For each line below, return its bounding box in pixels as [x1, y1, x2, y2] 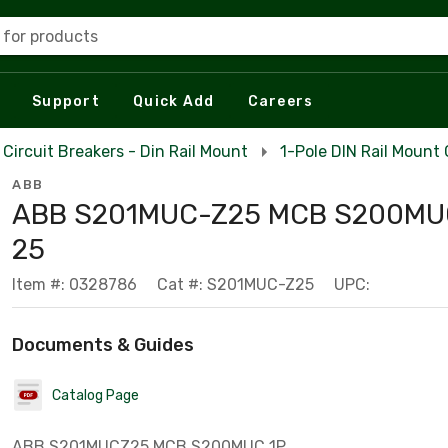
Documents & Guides [12, 334, 194, 356]
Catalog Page [52, 386, 139, 404]
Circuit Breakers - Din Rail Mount [3, 142, 248, 161]
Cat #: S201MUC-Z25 [157, 275, 314, 294]
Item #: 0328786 [12, 275, 137, 294]
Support [32, 92, 100, 110]
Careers [247, 92, 314, 110]
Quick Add [133, 92, 215, 110]
